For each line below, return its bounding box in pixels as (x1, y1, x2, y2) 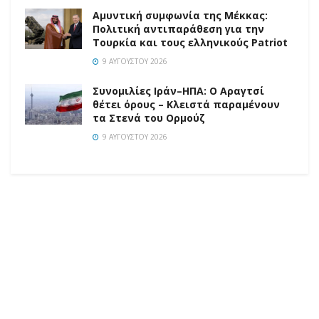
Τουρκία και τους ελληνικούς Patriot (93, 35, 288, 49)
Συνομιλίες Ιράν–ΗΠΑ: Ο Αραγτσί (93, 83, 264, 98)
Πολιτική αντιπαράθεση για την (93, 21, 264, 36)
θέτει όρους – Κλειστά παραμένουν (93, 97, 280, 111)
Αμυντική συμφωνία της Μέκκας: (93, 8, 268, 22)
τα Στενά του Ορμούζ (93, 110, 205, 125)
